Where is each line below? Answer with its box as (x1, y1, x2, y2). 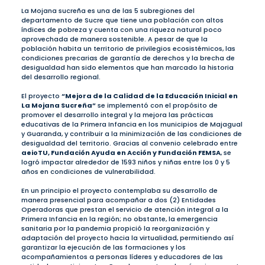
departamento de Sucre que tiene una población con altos (21, 15, 224, 25)
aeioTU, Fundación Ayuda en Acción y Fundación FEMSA (21, 148, 221, 158)
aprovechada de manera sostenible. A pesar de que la (21, 34, 208, 44)
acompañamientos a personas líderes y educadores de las (21, 252, 223, 262)
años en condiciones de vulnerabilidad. (21, 167, 156, 177)
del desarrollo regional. (21, 72, 101, 82)
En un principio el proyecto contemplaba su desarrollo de (21, 186, 218, 196)
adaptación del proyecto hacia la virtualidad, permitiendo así (21, 233, 234, 243)
